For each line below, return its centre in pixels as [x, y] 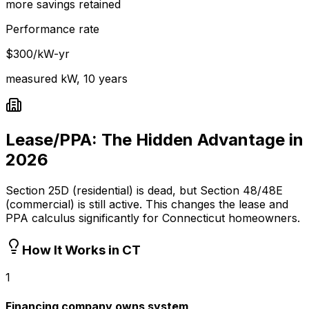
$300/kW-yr [38, 54]
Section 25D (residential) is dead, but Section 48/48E [144, 191]
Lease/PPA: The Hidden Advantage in [154, 140]
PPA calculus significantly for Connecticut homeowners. [153, 218]
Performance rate [52, 29]
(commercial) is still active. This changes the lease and [147, 205]
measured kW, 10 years [67, 79]
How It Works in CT [81, 250]
